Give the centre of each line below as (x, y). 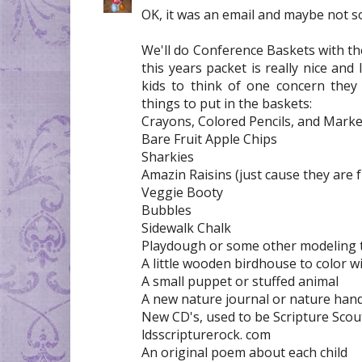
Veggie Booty (182, 192)
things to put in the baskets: (227, 103)
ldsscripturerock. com (206, 334)
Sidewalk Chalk (186, 227)
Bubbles (166, 210)
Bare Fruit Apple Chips (209, 139)
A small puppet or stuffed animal (240, 281)
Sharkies (168, 156)
